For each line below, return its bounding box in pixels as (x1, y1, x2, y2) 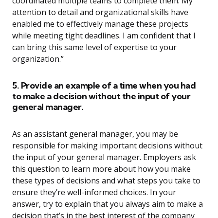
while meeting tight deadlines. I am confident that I (12, 30, 196, 41)
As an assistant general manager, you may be (12, 128, 178, 140)
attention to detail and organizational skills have (12, 7, 188, 18)
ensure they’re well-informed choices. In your (12, 187, 176, 198)
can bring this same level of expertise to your (12, 42, 177, 53)
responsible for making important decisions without (12, 140, 202, 151)
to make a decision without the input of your (12, 91, 190, 102)
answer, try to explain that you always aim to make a (12, 199, 203, 210)
